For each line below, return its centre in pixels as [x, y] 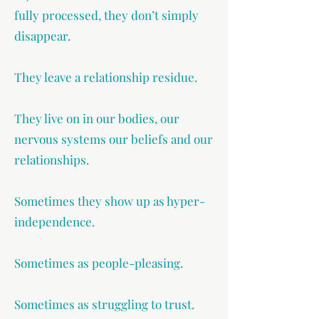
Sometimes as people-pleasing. [99, 263]
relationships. [52, 159]
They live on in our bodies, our [97, 118]
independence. [54, 221]
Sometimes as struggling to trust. [104, 304]
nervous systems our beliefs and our [114, 139]
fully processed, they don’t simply [106, 15]
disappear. [42, 36]
